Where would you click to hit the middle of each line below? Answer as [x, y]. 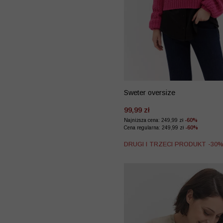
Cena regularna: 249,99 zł [155, 127]
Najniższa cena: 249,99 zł [154, 120]
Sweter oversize [150, 92]
